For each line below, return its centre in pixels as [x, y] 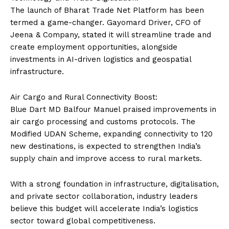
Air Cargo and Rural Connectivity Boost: [84, 97]
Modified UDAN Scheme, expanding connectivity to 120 [111, 134]
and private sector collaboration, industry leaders [104, 197]
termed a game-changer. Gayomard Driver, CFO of [105, 23]
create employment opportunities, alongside [94, 47]
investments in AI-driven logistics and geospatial [101, 60]
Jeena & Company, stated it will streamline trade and [111, 35]
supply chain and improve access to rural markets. [106, 159]
